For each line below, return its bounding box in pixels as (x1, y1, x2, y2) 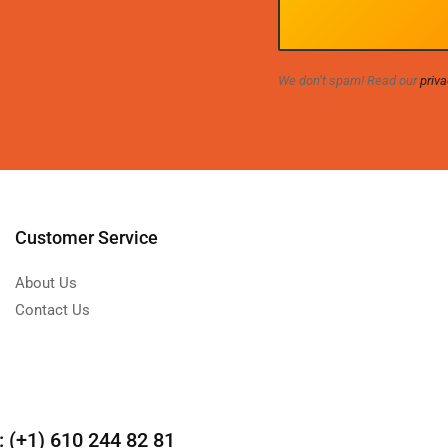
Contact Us (14, 301, 90, 320)
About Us (14, 274, 77, 293)
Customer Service (14, 227, 158, 249)
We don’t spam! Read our (278, 73, 421, 89)
